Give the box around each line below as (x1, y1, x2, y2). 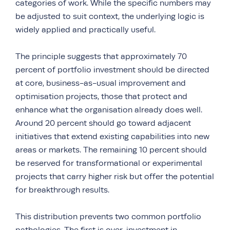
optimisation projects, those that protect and (15, 91, 187, 101)
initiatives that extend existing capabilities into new (15, 131, 209, 141)
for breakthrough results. (15, 185, 109, 195)
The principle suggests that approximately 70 (15, 51, 187, 61)
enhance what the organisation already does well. (15, 105, 202, 114)
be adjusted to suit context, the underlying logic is (15, 11, 204, 21)
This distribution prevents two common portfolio (15, 212, 201, 221)
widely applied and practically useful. (15, 25, 156, 34)
